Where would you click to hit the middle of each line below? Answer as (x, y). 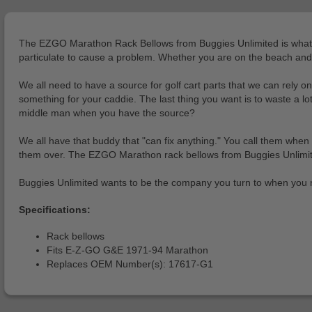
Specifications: (55, 209)
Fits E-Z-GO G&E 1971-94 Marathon (127, 250)
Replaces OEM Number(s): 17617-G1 (130, 264)
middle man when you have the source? (107, 113)
